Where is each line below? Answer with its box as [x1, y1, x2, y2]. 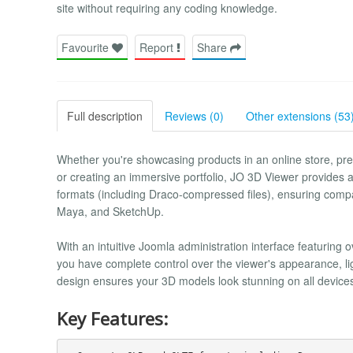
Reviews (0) [165, 107, 224, 124]
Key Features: [57, 307, 168, 332]
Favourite [61, 39, 112, 55]
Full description [67, 107, 143, 124]
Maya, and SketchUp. [57, 203, 164, 219]
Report [139, 39, 176, 55]
